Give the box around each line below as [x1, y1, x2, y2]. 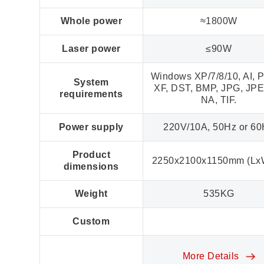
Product [72, 149, 111, 160]
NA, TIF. [200, 94, 237, 105]
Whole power [60, 16, 123, 27]
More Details [182, 250, 242, 261]
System [73, 77, 109, 87]
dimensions [63, 161, 119, 171]
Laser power [62, 44, 121, 54]
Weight [74, 189, 108, 199]
